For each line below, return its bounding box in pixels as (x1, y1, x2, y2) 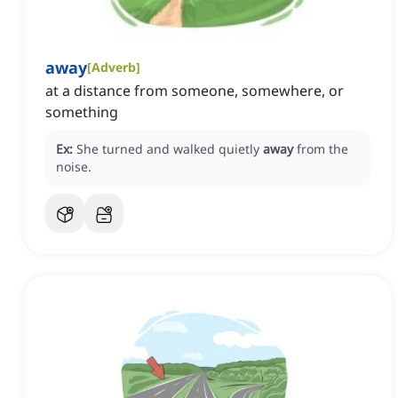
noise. (56, 158, 92, 176)
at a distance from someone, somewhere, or (45, 81, 344, 101)
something (45, 102, 118, 123)
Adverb (92, 59, 136, 76)
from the (297, 140, 348, 158)
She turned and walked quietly (76, 140, 263, 158)
